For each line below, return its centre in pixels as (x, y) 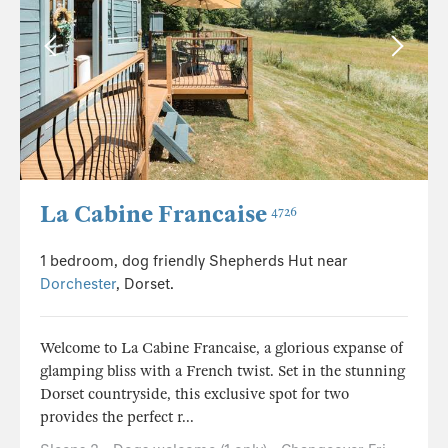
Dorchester (78, 284)
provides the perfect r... (117, 417)
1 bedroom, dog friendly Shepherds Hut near (194, 261)
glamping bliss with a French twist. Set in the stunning (222, 371)
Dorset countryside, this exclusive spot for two (194, 394)
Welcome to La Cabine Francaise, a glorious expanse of (221, 348)
